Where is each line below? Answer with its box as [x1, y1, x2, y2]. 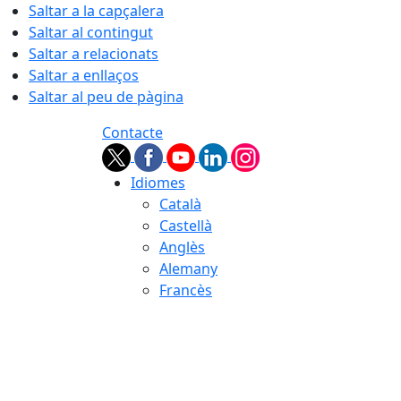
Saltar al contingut [29, 22, 153, 42]
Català [159, 194, 201, 214]
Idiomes [131, 173, 185, 192]
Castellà [159, 216, 212, 235]
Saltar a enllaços [29, 65, 139, 85]
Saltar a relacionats [29, 44, 158, 64]
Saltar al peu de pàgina [29, 87, 183, 107]
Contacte [102, 123, 163, 142]
